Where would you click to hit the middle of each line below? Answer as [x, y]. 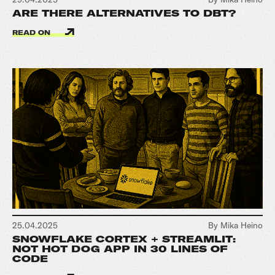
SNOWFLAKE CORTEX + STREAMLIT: [124, 239]
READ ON [33, 33]
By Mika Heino [235, 225]
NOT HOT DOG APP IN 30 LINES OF [120, 249]
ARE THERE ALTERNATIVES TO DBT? [124, 13]
